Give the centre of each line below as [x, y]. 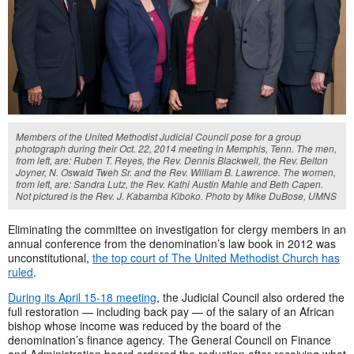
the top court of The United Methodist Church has [216, 257]
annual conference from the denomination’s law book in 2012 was [172, 243]
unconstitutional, [50, 257]
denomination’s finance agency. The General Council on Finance [169, 339]
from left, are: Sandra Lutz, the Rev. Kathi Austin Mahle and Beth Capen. [169, 183]
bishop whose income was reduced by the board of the [145, 325]
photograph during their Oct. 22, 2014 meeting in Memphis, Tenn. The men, [176, 148]
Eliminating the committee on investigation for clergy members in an [177, 229]
